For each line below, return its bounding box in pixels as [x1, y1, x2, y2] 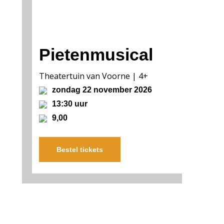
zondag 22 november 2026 [49, 85, 152, 94]
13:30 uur [49, 99, 87, 108]
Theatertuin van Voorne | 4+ [38, 70, 148, 81]
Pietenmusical [38, 44, 153, 64]
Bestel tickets [56, 145, 103, 153]
